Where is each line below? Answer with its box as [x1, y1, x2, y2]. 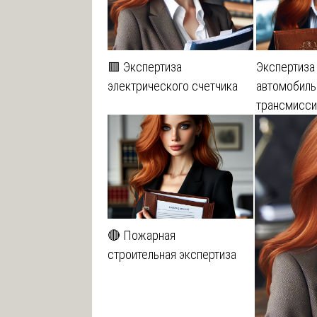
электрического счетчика [108, 78, 238, 93]
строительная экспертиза [108, 246, 236, 262]
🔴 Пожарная [108, 227, 175, 243]
